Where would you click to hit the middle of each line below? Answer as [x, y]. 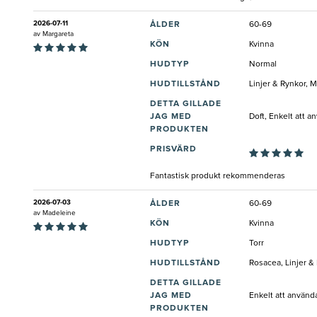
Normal [263, 64]
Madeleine [59, 213]
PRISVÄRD [173, 149]
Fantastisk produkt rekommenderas [218, 176]
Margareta [58, 34]
